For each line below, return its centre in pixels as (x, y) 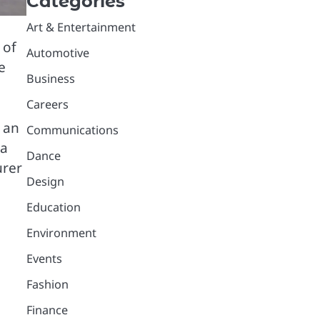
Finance (47, 310)
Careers (47, 104)
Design (45, 181)
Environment (61, 232)
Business (50, 78)
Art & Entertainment (81, 27)
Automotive (57, 52)
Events (44, 258)
